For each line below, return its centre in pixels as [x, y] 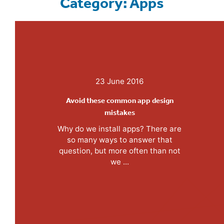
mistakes [119, 112]
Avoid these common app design [119, 100]
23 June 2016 [119, 81]
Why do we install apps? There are [119, 128]
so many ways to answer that [119, 139]
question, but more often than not [119, 150]
